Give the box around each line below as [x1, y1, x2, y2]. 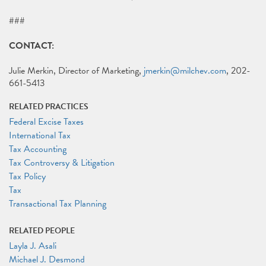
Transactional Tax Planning [9, 197, 106, 211]
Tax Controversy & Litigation [9, 156, 115, 170]
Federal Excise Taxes [9, 115, 84, 129]
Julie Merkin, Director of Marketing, [9, 64, 144, 78]
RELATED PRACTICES [9, 100, 88, 113]
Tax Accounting [9, 142, 66, 156]
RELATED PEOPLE [9, 224, 75, 237]
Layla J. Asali [9, 239, 56, 253]
